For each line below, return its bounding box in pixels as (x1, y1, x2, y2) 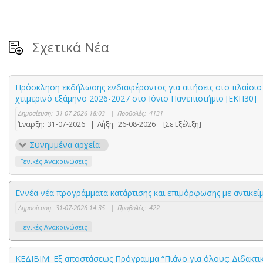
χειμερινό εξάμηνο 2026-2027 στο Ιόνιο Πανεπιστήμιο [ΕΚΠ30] (15, 92, 257, 104)
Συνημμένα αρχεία (29, 139, 100, 150)
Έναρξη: (18, 119, 45, 129)
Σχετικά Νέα (32, 38, 109, 56)
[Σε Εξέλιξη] (163, 119, 201, 129)
